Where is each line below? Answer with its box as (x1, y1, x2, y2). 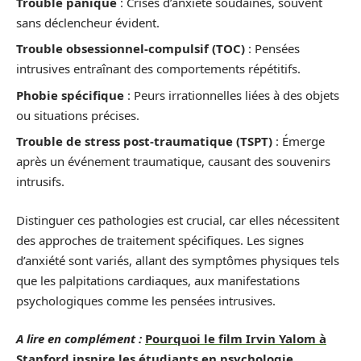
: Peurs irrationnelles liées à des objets (124, 86, 339, 103)
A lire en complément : (16, 330, 142, 346)
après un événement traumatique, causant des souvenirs (16, 153, 330, 169)
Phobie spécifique (16, 86, 124, 103)
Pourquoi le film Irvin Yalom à (145, 330, 326, 346)
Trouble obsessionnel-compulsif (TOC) (16, 40, 245, 56)
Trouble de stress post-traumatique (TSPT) (16, 133, 272, 149)
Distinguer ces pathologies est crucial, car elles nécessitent (16, 211, 339, 228)
